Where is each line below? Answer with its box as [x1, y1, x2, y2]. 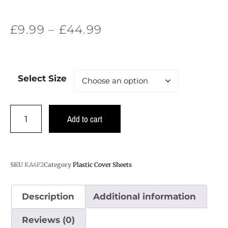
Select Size [17, 73, 67, 84]
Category [44, 161, 71, 169]
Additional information [93, 191, 196, 202]
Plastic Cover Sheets [73, 161, 132, 169]
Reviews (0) [22, 215, 75, 225]
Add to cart [67, 113, 102, 125]
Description [22, 191, 75, 202]
